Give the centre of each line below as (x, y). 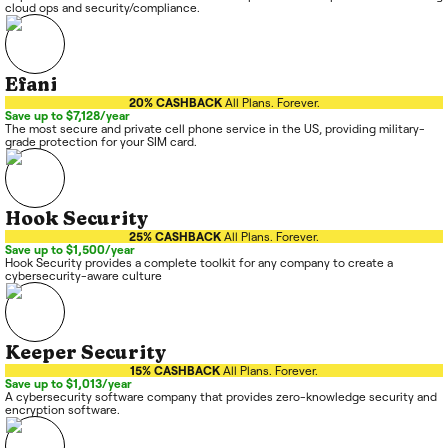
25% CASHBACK (175, 237)
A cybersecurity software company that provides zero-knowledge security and (221, 397)
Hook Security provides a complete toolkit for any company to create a (199, 263)
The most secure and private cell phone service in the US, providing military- (215, 129)
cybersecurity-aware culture (83, 276)
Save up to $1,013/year (68, 384)
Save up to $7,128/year (67, 116)
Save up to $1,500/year (70, 250)
